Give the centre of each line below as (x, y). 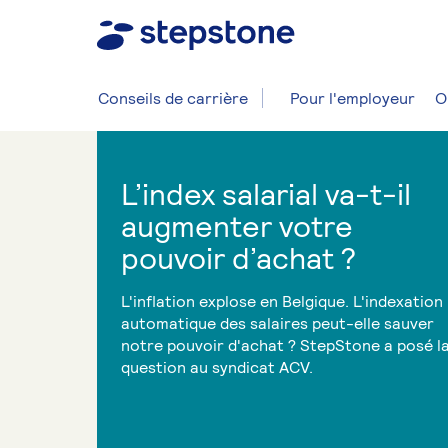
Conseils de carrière (173, 98)
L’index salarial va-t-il (266, 195)
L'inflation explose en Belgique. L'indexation (282, 301)
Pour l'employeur (352, 98)
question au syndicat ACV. (217, 367)
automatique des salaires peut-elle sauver (277, 323)
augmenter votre (237, 227)
